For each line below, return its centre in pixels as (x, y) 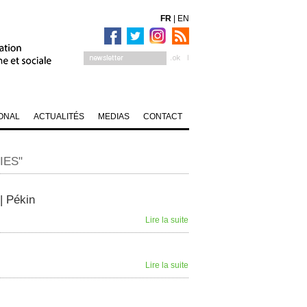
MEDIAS (114, 116)
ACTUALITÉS (59, 116)
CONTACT (163, 116)
